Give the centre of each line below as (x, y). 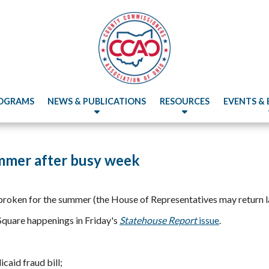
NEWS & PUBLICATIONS (97, 101)
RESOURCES (185, 101)
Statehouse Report (158, 220)
